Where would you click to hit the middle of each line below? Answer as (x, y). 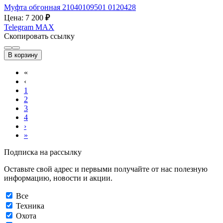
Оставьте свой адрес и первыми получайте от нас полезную (106, 169)
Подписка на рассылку (43, 152)
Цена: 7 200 (25, 17)
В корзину (23, 55)
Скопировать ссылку (39, 36)
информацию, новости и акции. (58, 178)
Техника (30, 206)
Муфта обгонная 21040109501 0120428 (70, 7)
